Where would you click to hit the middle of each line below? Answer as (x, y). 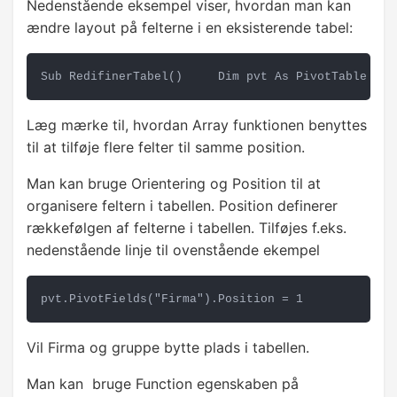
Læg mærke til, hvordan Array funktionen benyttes (197, 125)
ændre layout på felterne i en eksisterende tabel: (190, 28)
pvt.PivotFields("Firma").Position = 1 (172, 300)
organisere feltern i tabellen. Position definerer (182, 206)
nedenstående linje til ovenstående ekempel (173, 250)
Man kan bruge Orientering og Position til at (174, 184)
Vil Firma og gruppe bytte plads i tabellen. (168, 348)
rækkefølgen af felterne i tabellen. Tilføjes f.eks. (187, 228)
